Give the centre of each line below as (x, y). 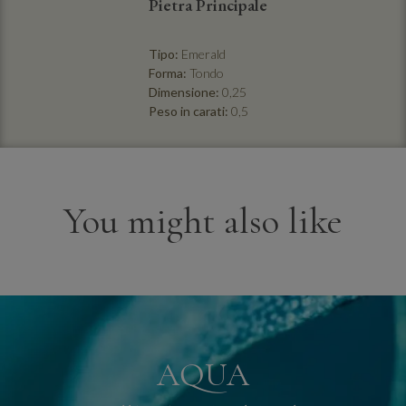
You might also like (203, 222)
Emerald (203, 54)
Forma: (168, 73)
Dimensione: (184, 92)
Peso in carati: (188, 111)
